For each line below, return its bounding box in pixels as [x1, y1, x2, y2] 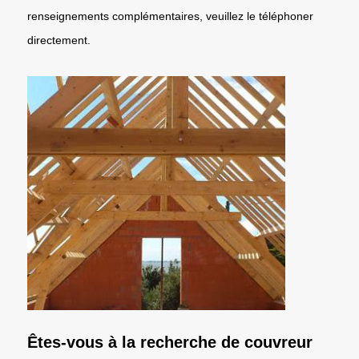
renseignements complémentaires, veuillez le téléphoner [27, 9, 313, 22]
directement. [27, 33, 91, 46]
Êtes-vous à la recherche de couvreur [27, 333, 313, 351]
